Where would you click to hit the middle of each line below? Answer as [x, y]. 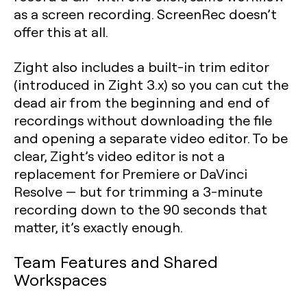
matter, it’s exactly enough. [98, 227]
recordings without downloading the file [143, 120]
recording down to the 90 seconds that [140, 209]
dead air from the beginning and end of [142, 102]
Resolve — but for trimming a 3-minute [138, 191]
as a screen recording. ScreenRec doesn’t [145, 14]
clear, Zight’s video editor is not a [119, 156]
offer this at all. [61, 32]
